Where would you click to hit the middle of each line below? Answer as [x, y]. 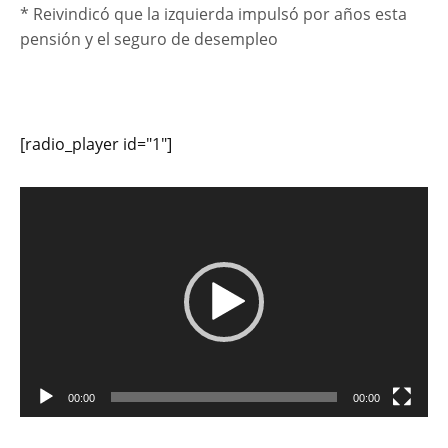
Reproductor [67, 198]
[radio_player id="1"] [96, 144]
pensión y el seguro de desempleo [149, 39]
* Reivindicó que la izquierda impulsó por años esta [213, 14]
